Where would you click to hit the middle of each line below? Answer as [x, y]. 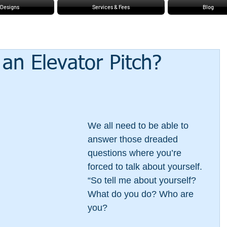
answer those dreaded [134, 139]
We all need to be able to [139, 126]
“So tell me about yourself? [143, 180]
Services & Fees [111, 7]
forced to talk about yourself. [146, 167]
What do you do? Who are [142, 194]
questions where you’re [136, 153]
